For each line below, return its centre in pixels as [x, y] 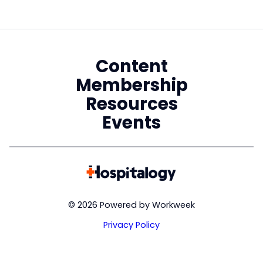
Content [131, 66]
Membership [131, 85]
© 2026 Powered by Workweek [131, 205]
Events [131, 122]
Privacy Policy [131, 225]
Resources [131, 103]
